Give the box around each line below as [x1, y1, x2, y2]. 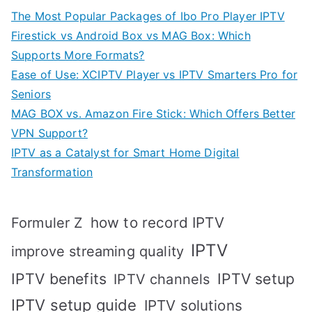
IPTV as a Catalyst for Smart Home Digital [11, 146, 240, 160]
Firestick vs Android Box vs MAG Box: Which [11, 29, 251, 43]
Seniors [11, 87, 52, 102]
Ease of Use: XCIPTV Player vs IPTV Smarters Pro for [11, 68, 298, 82]
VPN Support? [11, 126, 88, 141]
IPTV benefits [11, 270, 107, 288]
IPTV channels [114, 271, 210, 288]
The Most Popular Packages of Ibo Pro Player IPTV [11, 9, 285, 24]
